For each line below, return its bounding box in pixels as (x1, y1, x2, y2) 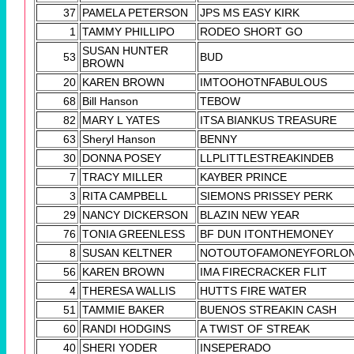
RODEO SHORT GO (200, 25, 303, 39)
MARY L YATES (82, 114, 160, 127)
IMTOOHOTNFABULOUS (200, 76, 327, 89)
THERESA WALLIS (82, 284, 175, 298)
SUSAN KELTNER (82, 247, 172, 260)
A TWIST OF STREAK (200, 322, 310, 336)
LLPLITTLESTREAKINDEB (200, 152, 333, 165)
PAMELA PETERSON (82, 6, 188, 20)
